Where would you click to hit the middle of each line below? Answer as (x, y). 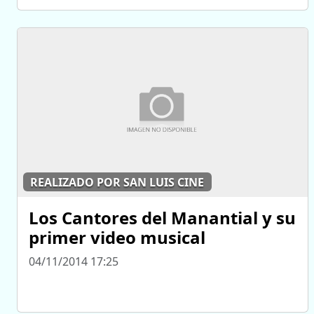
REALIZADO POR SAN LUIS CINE (117, 182)
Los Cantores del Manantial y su (162, 218)
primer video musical (117, 238)
